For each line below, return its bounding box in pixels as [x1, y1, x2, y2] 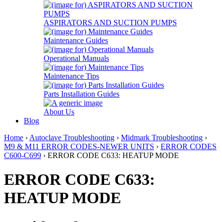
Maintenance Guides [44, 36, 108, 45]
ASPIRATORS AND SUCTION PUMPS [44, 18, 177, 27]
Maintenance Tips [44, 72, 99, 80]
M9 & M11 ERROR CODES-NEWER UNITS [4, 142, 154, 151]
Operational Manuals [44, 54, 109, 62]
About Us [44, 108, 74, 116]
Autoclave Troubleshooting [29, 133, 114, 142]
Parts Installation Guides [44, 90, 119, 98]
